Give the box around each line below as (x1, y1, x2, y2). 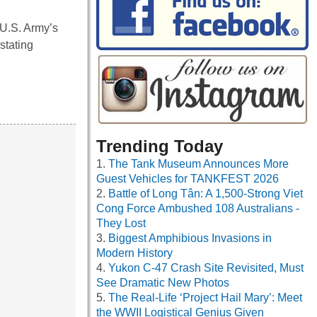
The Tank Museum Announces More (108, 158, 289, 171)
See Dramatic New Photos (96, 277, 229, 289)
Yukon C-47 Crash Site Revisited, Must (108, 262, 304, 275)
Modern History (96, 247, 173, 260)
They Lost (96, 217, 146, 230)
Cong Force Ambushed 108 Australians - (96, 202, 299, 215)
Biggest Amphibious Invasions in (108, 232, 272, 245)
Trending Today (96, 137, 223, 156)
